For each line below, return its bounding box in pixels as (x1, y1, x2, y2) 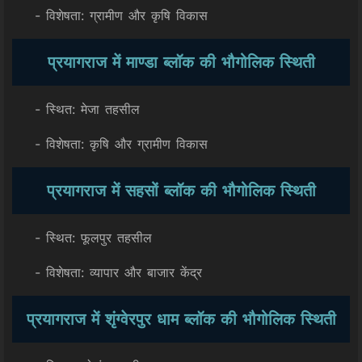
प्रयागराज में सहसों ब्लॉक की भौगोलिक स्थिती (46, 181, 316, 200)
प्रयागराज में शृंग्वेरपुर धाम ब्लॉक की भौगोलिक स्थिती (26, 309, 336, 329)
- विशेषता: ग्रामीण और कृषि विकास (12, 7, 208, 23)
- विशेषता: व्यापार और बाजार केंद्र (12, 264, 202, 280)
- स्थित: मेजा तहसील (12, 101, 140, 117)
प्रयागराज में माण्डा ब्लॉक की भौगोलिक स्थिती (47, 53, 315, 72)
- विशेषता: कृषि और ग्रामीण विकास (12, 136, 208, 152)
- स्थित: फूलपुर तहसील (12, 229, 152, 246)
